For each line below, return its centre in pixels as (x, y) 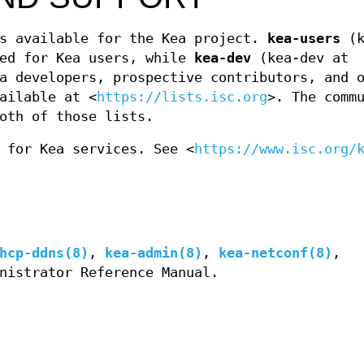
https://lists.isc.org (182, 97)
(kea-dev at (300, 58)
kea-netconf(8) (275, 253)
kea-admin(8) (154, 253)
